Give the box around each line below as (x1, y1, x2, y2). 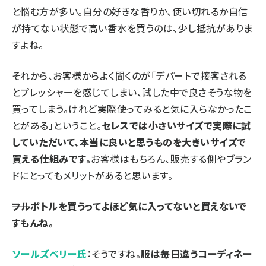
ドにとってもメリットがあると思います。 (12, 167, 173, 182)
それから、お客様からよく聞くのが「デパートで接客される (12, 68, 247, 83)
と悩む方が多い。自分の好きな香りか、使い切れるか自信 (12, 4, 248, 18)
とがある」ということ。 (12, 118, 102, 132)
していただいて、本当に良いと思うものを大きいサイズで (12, 134, 246, 149)
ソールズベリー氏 (12, 246, 87, 261)
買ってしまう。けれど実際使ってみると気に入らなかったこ (12, 101, 252, 116)
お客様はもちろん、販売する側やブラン (91, 151, 252, 166)
